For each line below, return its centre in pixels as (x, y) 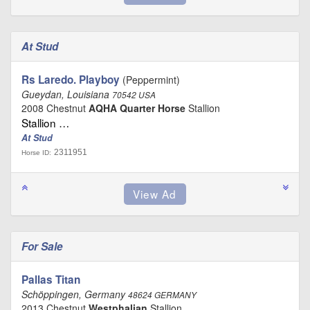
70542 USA (134, 94)
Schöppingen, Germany (75, 294)
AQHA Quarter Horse (137, 108)
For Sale (44, 246)
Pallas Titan (51, 279)
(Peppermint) (150, 79)
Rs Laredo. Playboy (71, 79)
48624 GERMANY (162, 294)
